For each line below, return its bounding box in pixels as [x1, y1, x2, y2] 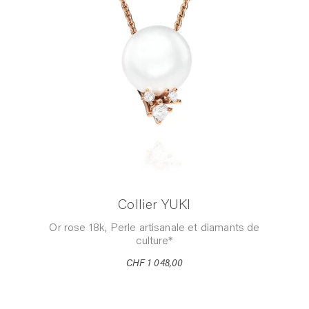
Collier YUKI [118, 199, 191, 212]
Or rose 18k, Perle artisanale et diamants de [49, 223, 260, 234]
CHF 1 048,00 [126, 259, 183, 269]
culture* [136, 236, 173, 247]
